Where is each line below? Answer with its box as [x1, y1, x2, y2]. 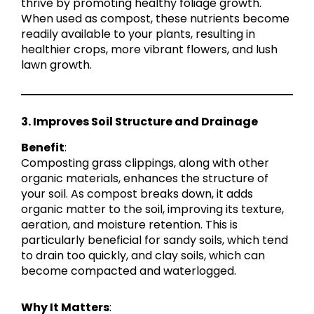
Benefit [21, 139, 64, 156]
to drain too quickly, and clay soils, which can [21, 247, 265, 264]
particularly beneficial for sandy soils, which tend [21, 232, 288, 249]
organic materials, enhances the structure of [21, 170, 268, 187]
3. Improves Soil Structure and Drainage [21, 114, 258, 130]
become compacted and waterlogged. [21, 263, 236, 280]
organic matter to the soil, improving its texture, [21, 201, 284, 218]
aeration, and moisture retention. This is [21, 217, 238, 233]
